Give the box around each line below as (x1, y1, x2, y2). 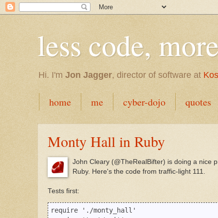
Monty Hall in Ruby (48, 131, 165, 151)
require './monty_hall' (51, 206, 136, 215)
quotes (185, 95, 211, 109)
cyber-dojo (123, 95, 165, 109)
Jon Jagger (65, 70, 112, 80)
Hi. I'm (38, 70, 65, 80)
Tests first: (48, 187, 79, 195)
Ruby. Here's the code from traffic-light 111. (73, 167, 205, 175)
